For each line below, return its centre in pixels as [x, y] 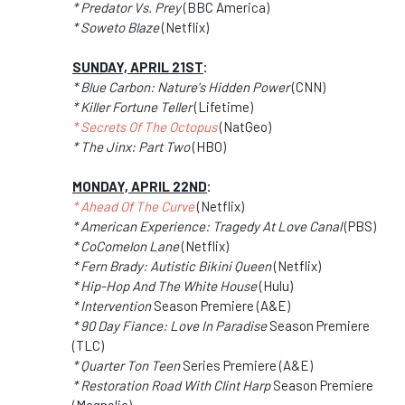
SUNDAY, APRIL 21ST [138, 66]
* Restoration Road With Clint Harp [171, 385]
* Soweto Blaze [116, 27]
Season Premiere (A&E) [221, 305]
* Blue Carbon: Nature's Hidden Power [181, 86]
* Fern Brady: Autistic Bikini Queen [172, 265]
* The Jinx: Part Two [131, 146]
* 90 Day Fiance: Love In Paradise [170, 325]
